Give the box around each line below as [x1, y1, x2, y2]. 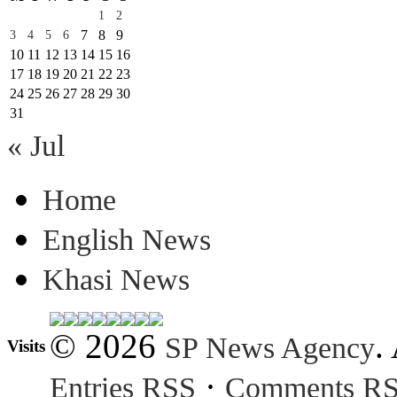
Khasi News [43, 262, 190, 296]
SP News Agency [165, 331, 375, 364]
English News [43, 222, 211, 256]
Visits [7, 337, 45, 356]
